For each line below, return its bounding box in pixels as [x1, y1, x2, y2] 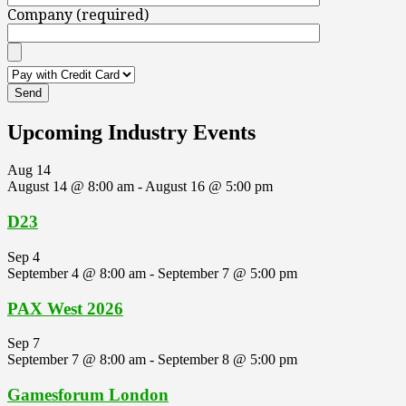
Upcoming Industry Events [7, 120, 256, 144]
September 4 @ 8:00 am [7, 265, 146, 281]
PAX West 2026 [7, 298, 123, 318]
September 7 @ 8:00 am [7, 352, 146, 368]
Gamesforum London [7, 385, 169, 404]
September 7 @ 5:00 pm [158, 265, 297, 281]
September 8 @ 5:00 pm [158, 352, 297, 368]
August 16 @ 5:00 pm [145, 179, 273, 195]
